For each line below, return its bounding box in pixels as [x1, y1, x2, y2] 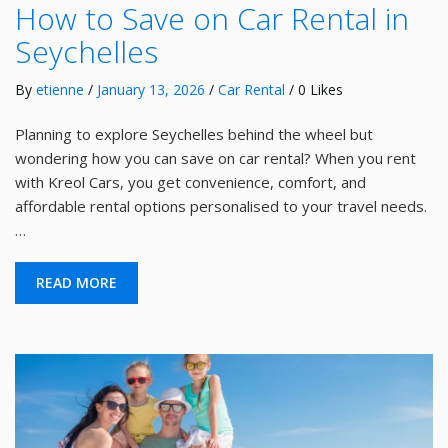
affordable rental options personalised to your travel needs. [15, 195, 427, 216]
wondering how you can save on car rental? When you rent [15, 147, 416, 168]
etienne [36, 79, 84, 99]
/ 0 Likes [285, 79, 343, 99]
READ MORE [36, 272, 117, 292]
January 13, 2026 [97, 79, 205, 99]
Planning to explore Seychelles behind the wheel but [15, 123, 373, 144]
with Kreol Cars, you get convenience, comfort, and [15, 171, 366, 192]
